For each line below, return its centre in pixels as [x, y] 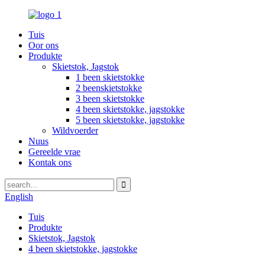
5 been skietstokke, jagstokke [130, 120]
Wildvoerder [75, 130]
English [19, 197]
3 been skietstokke [110, 98]
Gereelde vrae [54, 152]
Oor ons [43, 45]
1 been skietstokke [110, 77]
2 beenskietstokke [109, 88]
